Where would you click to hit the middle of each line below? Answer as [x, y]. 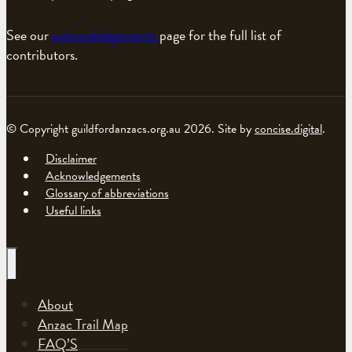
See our [29, 35]
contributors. [42, 54]
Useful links [73, 210]
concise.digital [288, 128]
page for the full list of [220, 35]
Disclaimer [71, 158]
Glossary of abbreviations [107, 193]
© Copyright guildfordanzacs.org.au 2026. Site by [130, 128]
